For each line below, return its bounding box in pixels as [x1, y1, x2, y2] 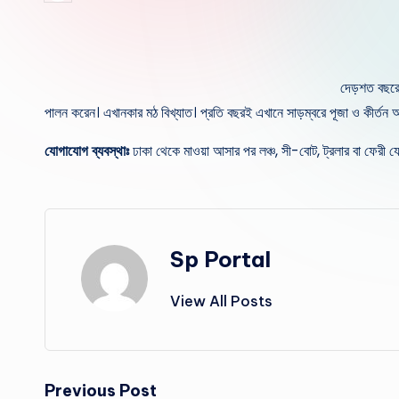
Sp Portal [170, 246, 271, 273]
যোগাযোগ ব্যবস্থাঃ [45, 141, 129, 161]
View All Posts [170, 292, 273, 310]
